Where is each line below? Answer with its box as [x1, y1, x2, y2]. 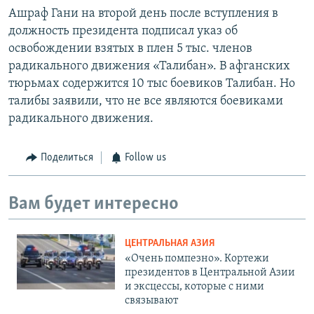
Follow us [125, 152, 166, 164]
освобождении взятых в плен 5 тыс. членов [8, 42, 252, 56]
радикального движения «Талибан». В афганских [8, 60, 290, 74]
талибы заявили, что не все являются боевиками [8, 95, 283, 109]
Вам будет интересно [8, 194, 179, 214]
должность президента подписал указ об [8, 25, 238, 39]
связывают [125, 295, 178, 307]
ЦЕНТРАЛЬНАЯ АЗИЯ [125, 238, 215, 250]
